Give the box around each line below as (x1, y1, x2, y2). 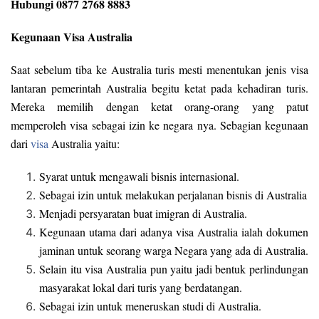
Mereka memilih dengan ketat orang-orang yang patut (11, 99, 308, 115)
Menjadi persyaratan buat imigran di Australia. (39, 206, 247, 221)
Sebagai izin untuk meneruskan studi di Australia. (39, 298, 261, 314)
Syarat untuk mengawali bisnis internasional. (39, 169, 239, 184)
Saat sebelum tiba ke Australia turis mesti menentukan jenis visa (11, 62, 308, 78)
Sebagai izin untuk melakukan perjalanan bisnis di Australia (39, 187, 307, 203)
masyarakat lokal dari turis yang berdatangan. (39, 280, 242, 296)
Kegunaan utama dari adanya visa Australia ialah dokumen (39, 224, 308, 240)
